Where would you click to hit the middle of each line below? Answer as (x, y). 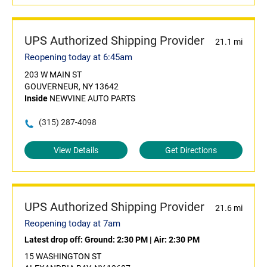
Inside (36, 99)
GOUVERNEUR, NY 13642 (72, 87)
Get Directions (191, 150)
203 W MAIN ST (53, 75)
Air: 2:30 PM (177, 240)
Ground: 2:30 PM (116, 240)
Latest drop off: (55, 240)
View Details (76, 150)
